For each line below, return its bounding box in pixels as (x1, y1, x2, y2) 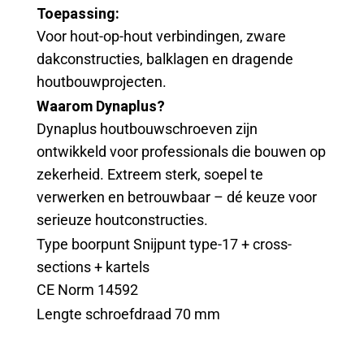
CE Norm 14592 (37, 280, 138, 298)
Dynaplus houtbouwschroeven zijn (37, 120, 258, 138)
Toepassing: (37, 5, 119, 23)
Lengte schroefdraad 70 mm (37, 305, 220, 323)
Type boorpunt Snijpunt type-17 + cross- (37, 235, 292, 253)
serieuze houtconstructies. (37, 211, 208, 229)
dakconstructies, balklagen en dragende (37, 50, 293, 68)
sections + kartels (37, 258, 149, 275)
